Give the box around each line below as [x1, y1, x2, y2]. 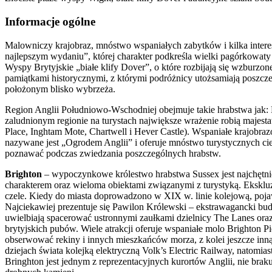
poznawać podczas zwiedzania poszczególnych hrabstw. [5, 148, 221, 158]
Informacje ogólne [5, 15, 95, 28]
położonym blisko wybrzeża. [5, 83, 115, 94]
